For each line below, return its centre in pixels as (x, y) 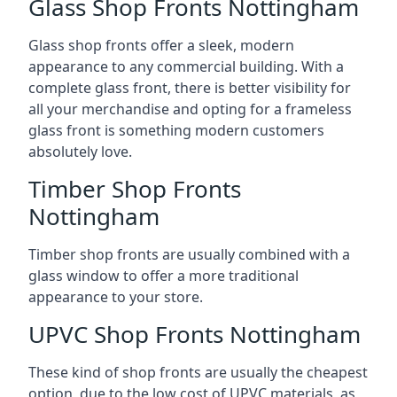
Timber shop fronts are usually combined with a (189, 254)
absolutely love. (80, 151)
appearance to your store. (116, 296)
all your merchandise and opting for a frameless (190, 109)
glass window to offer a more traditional (163, 275)
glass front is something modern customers (176, 130)
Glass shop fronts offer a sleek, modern (161, 45)
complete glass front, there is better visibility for (190, 87)
